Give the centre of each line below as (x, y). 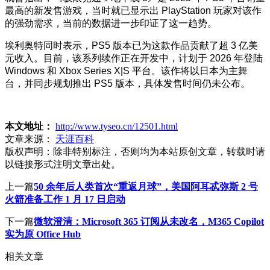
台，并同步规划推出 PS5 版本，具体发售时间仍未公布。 (127, 83)
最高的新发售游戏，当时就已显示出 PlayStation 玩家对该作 (133, 10)
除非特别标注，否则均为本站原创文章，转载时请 (159, 151)
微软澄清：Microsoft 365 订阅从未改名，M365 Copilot (149, 221)
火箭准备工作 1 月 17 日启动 (65, 199)
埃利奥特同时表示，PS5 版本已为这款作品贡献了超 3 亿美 (131, 45)
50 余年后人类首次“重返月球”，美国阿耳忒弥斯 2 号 (146, 186)
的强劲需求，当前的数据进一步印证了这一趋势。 (111, 23)
